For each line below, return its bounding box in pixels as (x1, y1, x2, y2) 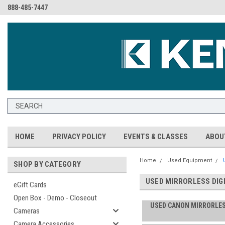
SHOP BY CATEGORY (14, 160, 81, 169)
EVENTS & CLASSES (124, 132, 188, 141)
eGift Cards (14, 180, 47, 189)
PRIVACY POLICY (52, 132, 106, 141)
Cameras (14, 206, 40, 215)
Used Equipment (167, 157, 212, 164)
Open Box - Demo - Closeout (14, 193, 97, 202)
